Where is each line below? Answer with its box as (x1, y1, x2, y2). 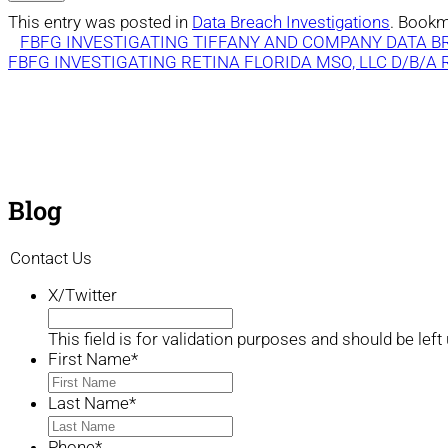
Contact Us (10, 248, 92, 269)
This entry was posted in (8, 12, 192, 33)
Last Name (48, 393, 129, 414)
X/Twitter (48, 285, 117, 306)
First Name (48, 349, 131, 370)
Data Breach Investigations (192, 12, 390, 33)
